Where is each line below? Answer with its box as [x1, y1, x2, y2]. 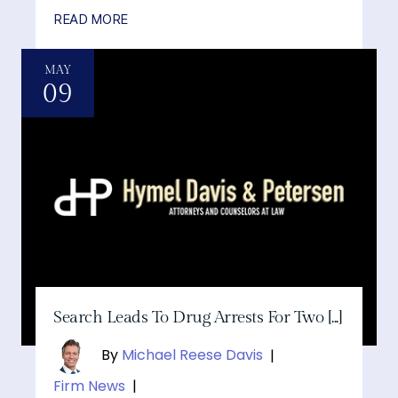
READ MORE [53, 12, 128, 28]
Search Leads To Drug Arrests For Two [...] [53, 307, 343, 328]
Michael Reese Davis [122, 345, 264, 366]
